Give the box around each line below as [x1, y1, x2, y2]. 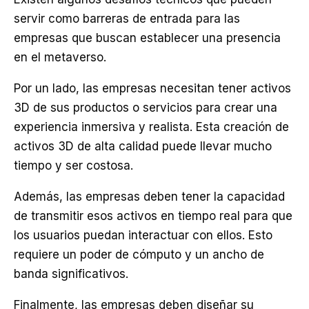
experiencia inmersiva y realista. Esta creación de [14, 120, 289, 134]
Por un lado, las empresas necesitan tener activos [14, 81, 291, 95]
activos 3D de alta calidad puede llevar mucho [14, 139, 272, 153]
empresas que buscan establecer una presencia [14, 31, 281, 45]
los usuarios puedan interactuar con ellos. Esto [14, 228, 272, 242]
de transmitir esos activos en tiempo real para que [14, 209, 292, 223]
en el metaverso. [14, 50, 106, 64]
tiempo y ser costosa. [14, 159, 133, 172]
